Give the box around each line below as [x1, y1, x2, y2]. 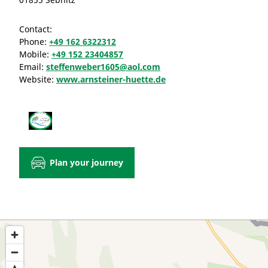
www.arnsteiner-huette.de [56, 73, 166, 85]
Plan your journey [49, 157, 123, 169]
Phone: [19, 35, 49, 47]
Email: [19, 60, 46, 72]
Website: [19, 73, 56, 85]
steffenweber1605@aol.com [46, 60, 160, 72]
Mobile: [19, 48, 51, 60]
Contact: [19, 23, 52, 35]
